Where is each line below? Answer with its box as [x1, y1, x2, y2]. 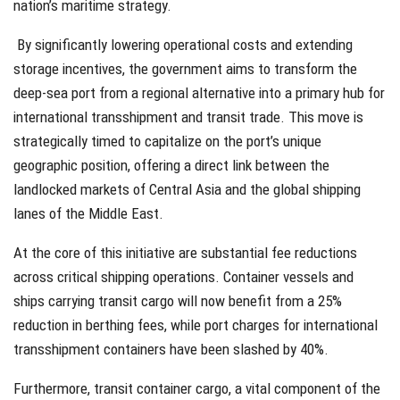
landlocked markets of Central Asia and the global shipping [13, 179, 361, 198]
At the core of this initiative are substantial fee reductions [13, 243, 357, 262]
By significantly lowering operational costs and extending [13, 35, 353, 54]
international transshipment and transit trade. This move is [13, 107, 363, 126]
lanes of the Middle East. [13, 204, 163, 222]
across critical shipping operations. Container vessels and [13, 267, 354, 286]
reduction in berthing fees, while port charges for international [13, 315, 378, 334]
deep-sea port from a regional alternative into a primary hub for [13, 83, 385, 102]
